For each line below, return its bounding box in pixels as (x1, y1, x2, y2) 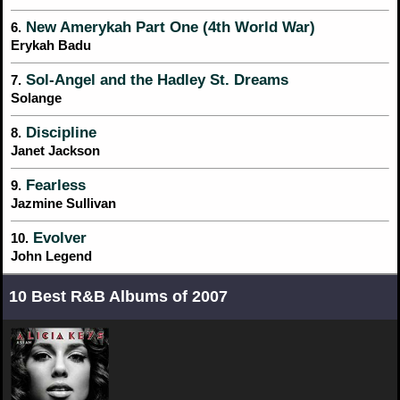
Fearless (21, 176, 86, 194)
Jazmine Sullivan (11, 195, 116, 211)
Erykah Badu (11, 37, 91, 53)
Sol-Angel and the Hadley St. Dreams (21, 71, 288, 88)
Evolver (29, 229, 87, 246)
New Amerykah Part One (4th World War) (21, 18, 315, 36)
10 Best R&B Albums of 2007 (9, 287, 228, 306)
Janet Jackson (11, 142, 100, 158)
